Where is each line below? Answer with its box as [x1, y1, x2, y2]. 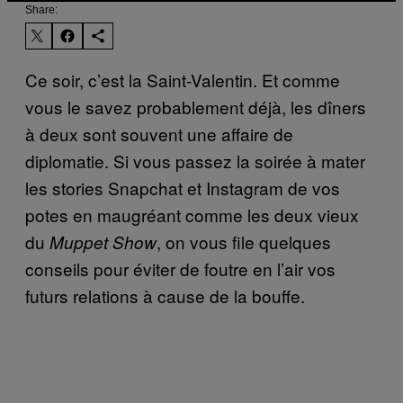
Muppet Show [49, 229, 157, 254]
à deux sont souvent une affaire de [25, 121, 293, 146]
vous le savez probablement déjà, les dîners [25, 94, 366, 119]
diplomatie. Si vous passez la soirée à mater [25, 148, 365, 173]
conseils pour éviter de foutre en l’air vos [25, 255, 336, 281]
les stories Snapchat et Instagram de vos [25, 175, 340, 200]
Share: [25, 3, 58, 16]
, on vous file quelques [157, 228, 331, 254]
